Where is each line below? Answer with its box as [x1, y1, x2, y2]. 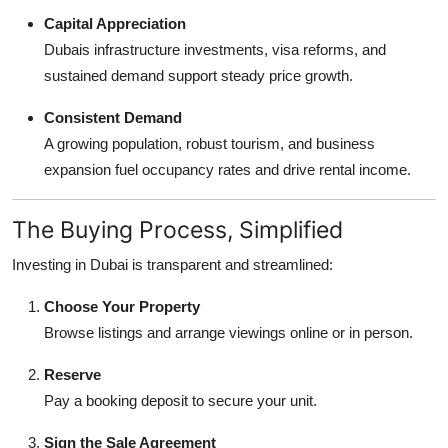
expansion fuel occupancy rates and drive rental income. [44, 160, 411, 178]
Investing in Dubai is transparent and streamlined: [12, 255, 333, 273]
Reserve [44, 365, 101, 383]
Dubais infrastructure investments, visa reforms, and [44, 40, 386, 58]
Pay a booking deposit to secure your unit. [44, 391, 317, 409]
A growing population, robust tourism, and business [44, 134, 375, 152]
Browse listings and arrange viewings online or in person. [44, 323, 413, 341]
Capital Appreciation [44, 14, 186, 32]
